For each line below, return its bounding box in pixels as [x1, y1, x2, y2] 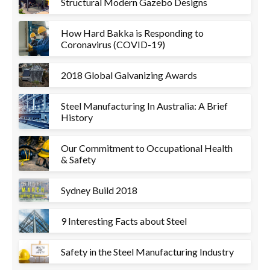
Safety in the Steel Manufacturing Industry [61, 246, 234, 257]
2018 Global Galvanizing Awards [61, 69, 197, 81]
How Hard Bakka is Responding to [61, 27, 204, 39]
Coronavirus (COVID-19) [61, 39, 165, 50]
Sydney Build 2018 [61, 184, 137, 196]
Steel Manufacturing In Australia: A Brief [61, 100, 228, 111]
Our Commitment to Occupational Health [61, 142, 233, 154]
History [61, 111, 93, 123]
